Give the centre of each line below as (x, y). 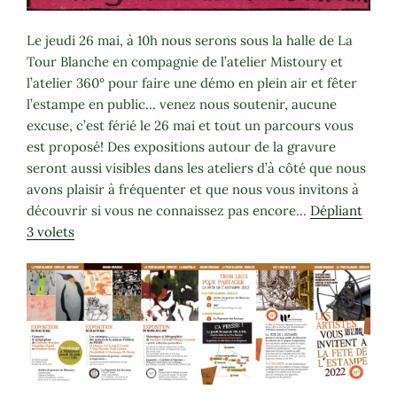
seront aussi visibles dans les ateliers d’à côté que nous (196, 168)
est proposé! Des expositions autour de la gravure (181, 147)
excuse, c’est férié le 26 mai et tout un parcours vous (190, 126)
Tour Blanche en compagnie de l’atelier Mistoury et (185, 62)
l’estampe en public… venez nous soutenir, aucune (182, 105)
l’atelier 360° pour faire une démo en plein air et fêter (192, 83)
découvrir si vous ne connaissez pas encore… (168, 211)
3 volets (51, 232)
